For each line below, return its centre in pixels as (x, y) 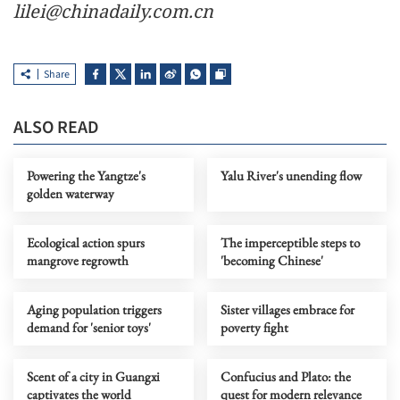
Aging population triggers (94, 310)
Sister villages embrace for (287, 310)
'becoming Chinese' (271, 261)
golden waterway (71, 194)
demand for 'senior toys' (89, 328)
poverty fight (254, 328)
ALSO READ (56, 128)
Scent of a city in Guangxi (93, 377)
